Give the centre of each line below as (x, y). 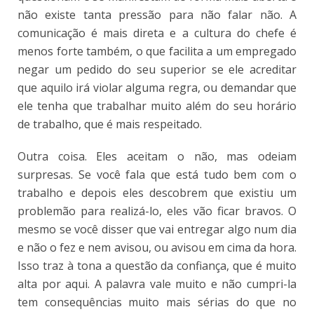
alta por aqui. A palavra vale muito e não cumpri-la (157, 284)
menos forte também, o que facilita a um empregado (157, 52)
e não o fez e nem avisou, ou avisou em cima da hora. (157, 248)
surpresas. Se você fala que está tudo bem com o (157, 175)
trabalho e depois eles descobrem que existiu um (157, 193)
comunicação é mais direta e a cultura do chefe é (157, 33)
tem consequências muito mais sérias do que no (157, 302)
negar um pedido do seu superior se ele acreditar (157, 70)
